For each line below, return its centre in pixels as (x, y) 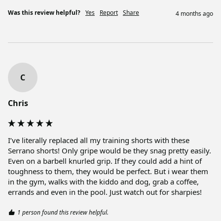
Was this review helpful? (44, 13)
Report (109, 13)
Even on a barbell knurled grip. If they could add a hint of (105, 161)
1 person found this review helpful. (63, 213)
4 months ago (194, 14)
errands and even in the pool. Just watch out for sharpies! (106, 192)
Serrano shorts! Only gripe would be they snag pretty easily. (110, 151)
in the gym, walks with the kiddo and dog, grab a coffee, (103, 182)
